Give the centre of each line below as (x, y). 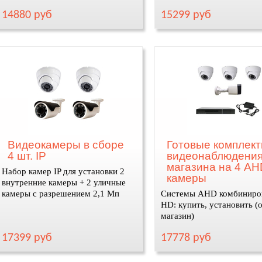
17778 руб (186, 238)
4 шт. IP (27, 156)
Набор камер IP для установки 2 (63, 171)
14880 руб (27, 15)
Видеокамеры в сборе (65, 145)
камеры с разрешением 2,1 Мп (60, 194)
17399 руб (27, 238)
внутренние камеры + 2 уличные (63, 182)
